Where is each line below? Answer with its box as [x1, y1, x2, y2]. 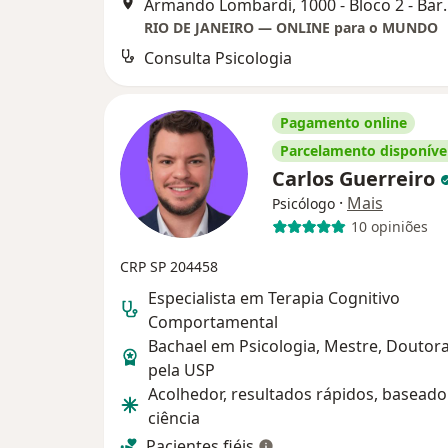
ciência [148, 406, 200, 429]
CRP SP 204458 [120, 256, 218, 276]
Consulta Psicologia [144, 46, 292, 69]
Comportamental [148, 310, 278, 333]
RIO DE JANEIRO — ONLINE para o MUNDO [144, 17, 438, 37]
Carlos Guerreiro [272, 164, 440, 192]
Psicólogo [272, 193, 335, 213]
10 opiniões [350, 217, 428, 237]
